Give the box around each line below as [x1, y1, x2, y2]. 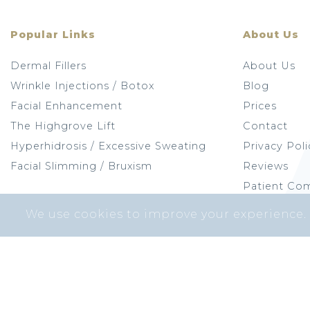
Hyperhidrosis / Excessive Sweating [10, 139, 206, 152]
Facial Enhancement [10, 99, 122, 112]
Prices [243, 99, 277, 112]
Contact [243, 119, 288, 132]
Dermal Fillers [10, 59, 86, 72]
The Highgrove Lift [10, 119, 116, 132]
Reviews [243, 159, 289, 172]
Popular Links [10, 28, 95, 41]
